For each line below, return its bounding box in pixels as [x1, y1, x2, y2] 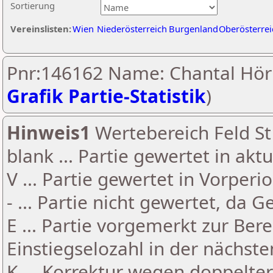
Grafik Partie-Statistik [7, 83, 206, 108]
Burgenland [169, 23, 218, 35]
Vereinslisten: [10, 23, 71, 35]
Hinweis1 [7, 120, 90, 145]
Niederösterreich [97, 23, 167, 35]
